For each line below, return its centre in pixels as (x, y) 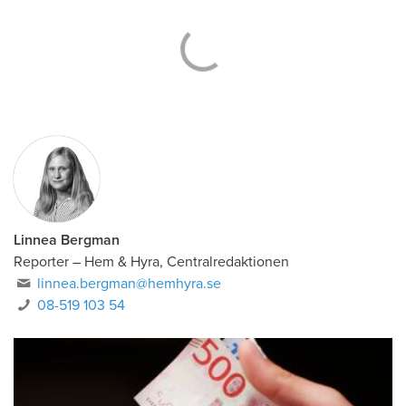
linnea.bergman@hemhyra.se (130, 284)
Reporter (41, 262)
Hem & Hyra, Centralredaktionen (187, 262)
